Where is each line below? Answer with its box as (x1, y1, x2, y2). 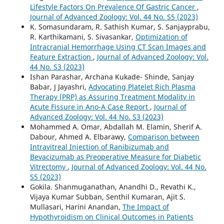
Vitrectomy (29, 161, 67, 171)
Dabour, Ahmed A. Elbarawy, (29, 131, 128, 141)
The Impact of (122, 201, 169, 211)
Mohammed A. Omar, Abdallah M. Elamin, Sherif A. (29, 121, 202, 131)
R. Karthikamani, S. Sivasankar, (29, 31, 135, 41)
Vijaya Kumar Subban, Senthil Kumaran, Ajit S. (29, 191, 185, 201)
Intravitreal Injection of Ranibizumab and (29, 141, 169, 151)
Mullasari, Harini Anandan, (29, 201, 122, 211)
